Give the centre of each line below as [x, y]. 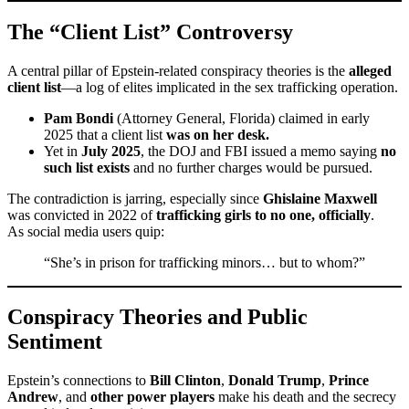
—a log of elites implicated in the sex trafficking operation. [230, 87]
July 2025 [111, 151]
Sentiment [55, 342]
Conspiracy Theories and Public [157, 317]
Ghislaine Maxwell [320, 198]
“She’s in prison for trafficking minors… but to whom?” [204, 262]
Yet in [63, 151]
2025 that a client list [105, 134]
